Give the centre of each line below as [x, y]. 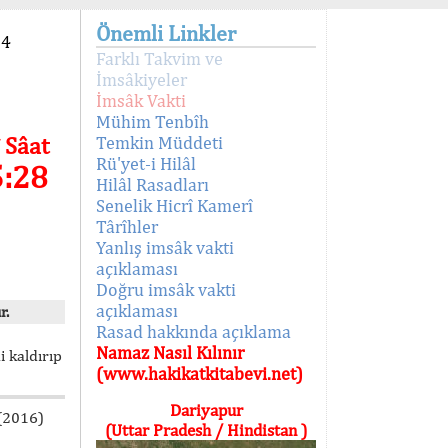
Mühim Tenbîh [152, 121]
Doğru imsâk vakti [166, 289]
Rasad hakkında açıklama [193, 331]
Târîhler [127, 226]
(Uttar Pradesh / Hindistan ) [206, 430]
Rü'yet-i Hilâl [146, 163]
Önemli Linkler [166, 33]
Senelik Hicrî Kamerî [174, 205]
